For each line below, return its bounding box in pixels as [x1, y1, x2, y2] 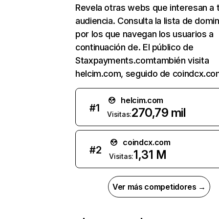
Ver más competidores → [112, 182, 206, 192]
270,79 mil [131, 106, 186, 120]
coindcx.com [123, 137, 171, 147]
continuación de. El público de [75, 42, 194, 52]
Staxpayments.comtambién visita [75, 55, 209, 66]
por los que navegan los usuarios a [75, 29, 214, 39]
